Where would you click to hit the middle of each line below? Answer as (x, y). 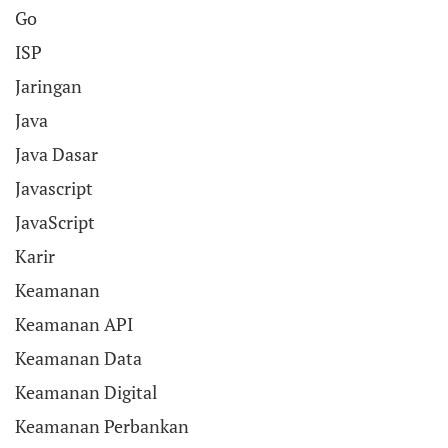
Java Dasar (56, 154)
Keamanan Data (78, 358)
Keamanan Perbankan (102, 426)
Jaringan (48, 86)
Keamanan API (74, 324)
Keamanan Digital (86, 392)
